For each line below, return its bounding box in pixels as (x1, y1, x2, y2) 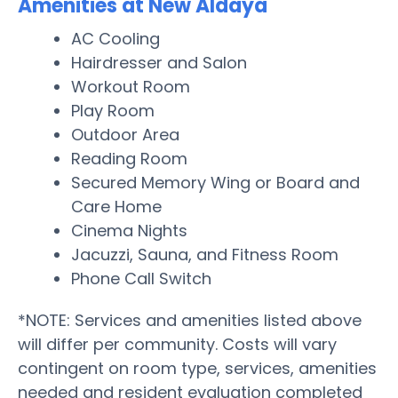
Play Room (71, 99, 155, 122)
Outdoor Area (71, 123, 179, 146)
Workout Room (71, 75, 190, 98)
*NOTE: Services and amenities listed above (18, 308, 362, 331)
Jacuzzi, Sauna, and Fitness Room (71, 243, 338, 266)
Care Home (71, 195, 162, 218)
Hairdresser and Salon (71, 51, 247, 74)
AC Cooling (71, 27, 160, 50)
